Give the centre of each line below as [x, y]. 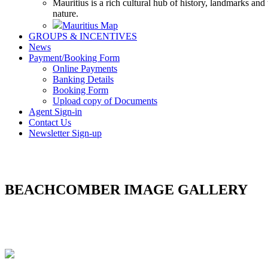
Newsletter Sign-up [65, 133]
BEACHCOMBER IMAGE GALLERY [126, 189]
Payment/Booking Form [74, 57]
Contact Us [50, 122]
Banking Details [83, 79]
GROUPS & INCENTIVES [83, 36]
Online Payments [85, 68]
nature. [66, 13]
